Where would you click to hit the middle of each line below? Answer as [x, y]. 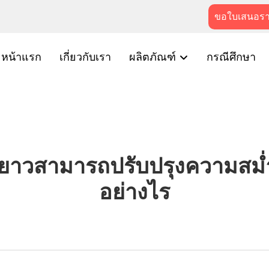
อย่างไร [134, 192]
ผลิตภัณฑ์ [154, 57]
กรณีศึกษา [231, 57]
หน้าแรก [21, 57]
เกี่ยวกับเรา [85, 57]
